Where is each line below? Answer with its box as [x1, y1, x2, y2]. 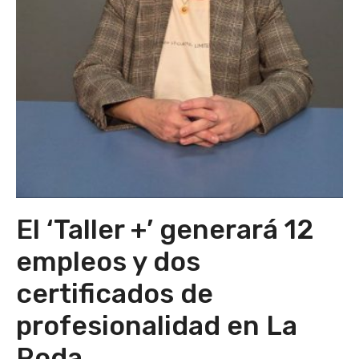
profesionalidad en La [16, 310, 297, 341]
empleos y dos [16, 246, 200, 277]
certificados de [16, 278, 213, 309]
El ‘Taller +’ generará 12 [16, 214, 314, 245]
